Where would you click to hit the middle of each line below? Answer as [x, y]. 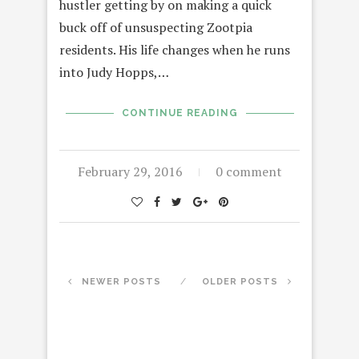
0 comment [248, 172]
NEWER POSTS [119, 282]
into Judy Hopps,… [114, 73]
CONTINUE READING [179, 113]
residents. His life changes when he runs [175, 50]
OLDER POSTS [241, 282]
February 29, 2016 [130, 172]
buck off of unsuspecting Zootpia [156, 28]
